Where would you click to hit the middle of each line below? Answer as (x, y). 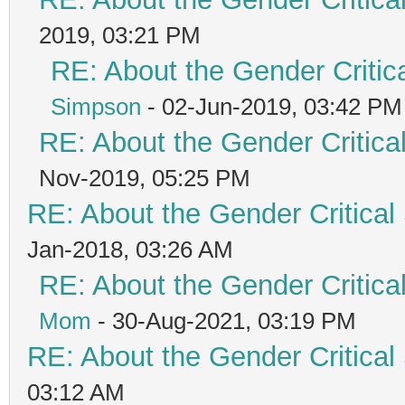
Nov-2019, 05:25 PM (145, 178)
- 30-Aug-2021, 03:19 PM (224, 320)
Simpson (96, 106)
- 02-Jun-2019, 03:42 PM (272, 106)
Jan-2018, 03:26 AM (130, 249)
